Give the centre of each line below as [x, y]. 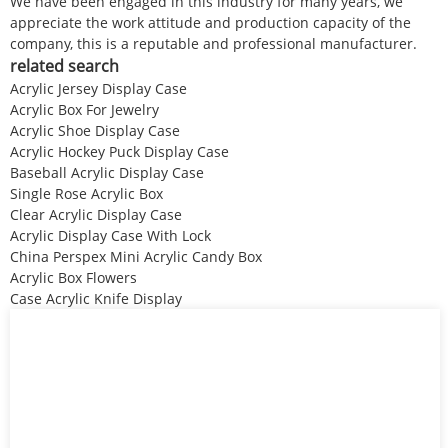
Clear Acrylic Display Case [96, 214]
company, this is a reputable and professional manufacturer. [213, 43]
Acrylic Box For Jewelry [84, 109]
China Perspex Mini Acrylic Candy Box [136, 256]
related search [64, 65]
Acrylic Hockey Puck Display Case [119, 151]
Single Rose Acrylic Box [86, 193]
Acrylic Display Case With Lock [110, 235]
